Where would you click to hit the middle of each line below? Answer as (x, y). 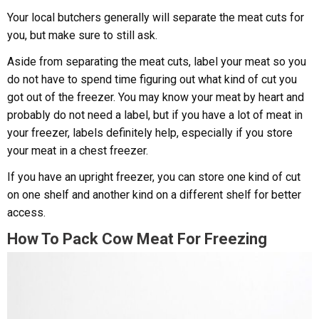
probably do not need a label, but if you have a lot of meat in (155, 115)
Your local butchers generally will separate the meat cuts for (156, 18)
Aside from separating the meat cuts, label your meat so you (157, 62)
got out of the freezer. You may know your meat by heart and (156, 98)
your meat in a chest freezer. (78, 151)
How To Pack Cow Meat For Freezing (137, 239)
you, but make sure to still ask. (82, 36)
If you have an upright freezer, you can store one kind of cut (154, 177)
